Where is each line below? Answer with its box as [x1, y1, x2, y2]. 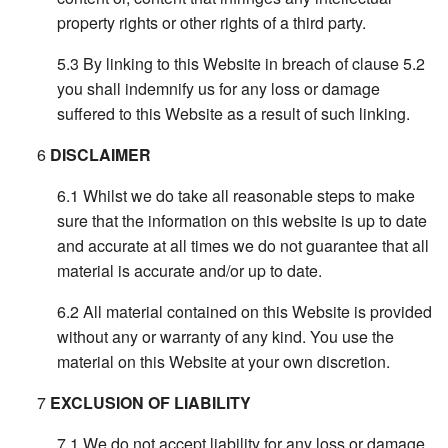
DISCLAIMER [50, 143, 152, 167]
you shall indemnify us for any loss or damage [57, 77, 381, 101]
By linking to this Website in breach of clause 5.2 [83, 52, 426, 76]
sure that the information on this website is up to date [57, 209, 428, 233]
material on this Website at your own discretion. [57, 350, 391, 374]
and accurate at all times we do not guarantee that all [57, 234, 430, 258]
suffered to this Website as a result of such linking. [57, 102, 411, 126]
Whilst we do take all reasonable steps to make [83, 184, 416, 208]
